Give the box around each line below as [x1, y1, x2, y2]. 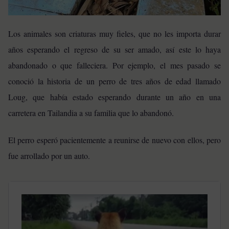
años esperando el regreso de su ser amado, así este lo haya [8, 43, 221, 55]
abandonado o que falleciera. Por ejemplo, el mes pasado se [8, 59, 221, 71]
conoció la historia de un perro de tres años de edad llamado [8, 75, 221, 86]
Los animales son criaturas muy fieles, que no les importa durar [8, 28, 221, 39]
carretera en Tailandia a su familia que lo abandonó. [8, 107, 174, 118]
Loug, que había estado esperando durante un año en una [8, 91, 221, 102]
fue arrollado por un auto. [8, 150, 90, 161]
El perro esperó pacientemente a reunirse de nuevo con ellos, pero [8, 134, 221, 145]
